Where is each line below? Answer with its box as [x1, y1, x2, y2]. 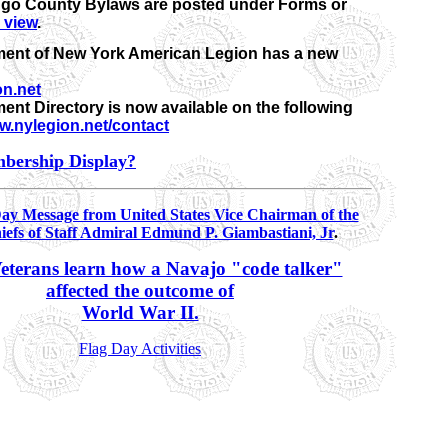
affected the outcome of [46, 280, 234, 301]
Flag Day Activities [79, 340, 201, 357]
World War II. [81, 302, 199, 323]
